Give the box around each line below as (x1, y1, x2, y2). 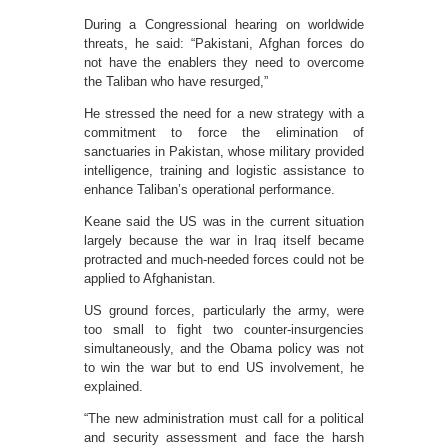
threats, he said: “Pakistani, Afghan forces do (84, 35, 364, 51)
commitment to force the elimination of (84, 124, 364, 140)
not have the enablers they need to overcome (84, 54, 364, 70)
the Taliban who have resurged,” (84, 73, 268, 89)
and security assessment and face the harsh (84, 429, 364, 445)
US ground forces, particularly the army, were (84, 302, 364, 318)
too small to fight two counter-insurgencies (84, 321, 364, 337)
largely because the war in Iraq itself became (84, 232, 364, 248)
